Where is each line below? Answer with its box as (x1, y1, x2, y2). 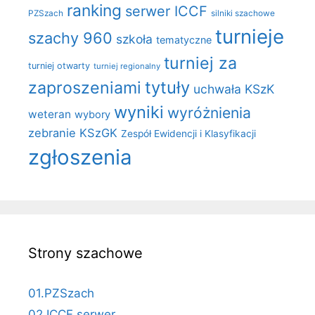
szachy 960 (28, 28, 112, 47)
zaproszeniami (28, 77, 141, 98)
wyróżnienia (167, 103, 251, 122)
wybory (75, 108, 110, 121)
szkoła (116, 31, 153, 46)
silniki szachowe (211, 7, 275, 18)
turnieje (215, 24, 284, 49)
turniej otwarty (28, 60, 90, 71)
